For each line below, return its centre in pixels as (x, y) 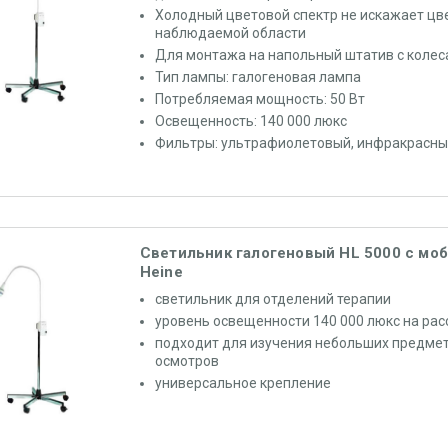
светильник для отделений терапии (272, 299)
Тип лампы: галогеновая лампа (257, 77)
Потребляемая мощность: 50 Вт (259, 99)
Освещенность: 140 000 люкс (250, 121)
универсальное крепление (242, 383)
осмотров (186, 361)
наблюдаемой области (230, 33)
